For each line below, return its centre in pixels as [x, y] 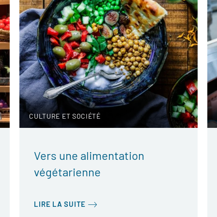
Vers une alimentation [89, 155]
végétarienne [68, 172]
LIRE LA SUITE [60, 204]
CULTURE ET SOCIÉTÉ [65, 116]
